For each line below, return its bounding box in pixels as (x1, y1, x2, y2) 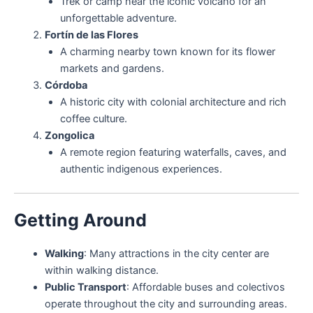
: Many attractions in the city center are (83, 247, 269, 260)
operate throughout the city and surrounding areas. (44, 297, 287, 310)
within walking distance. (44, 263, 159, 277)
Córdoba (44, 78, 87, 92)
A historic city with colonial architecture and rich (59, 95, 286, 108)
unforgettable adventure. (59, 11, 177, 24)
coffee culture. (59, 112, 127, 125)
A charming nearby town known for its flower (59, 45, 275, 58)
